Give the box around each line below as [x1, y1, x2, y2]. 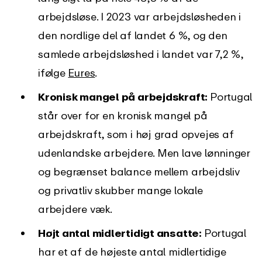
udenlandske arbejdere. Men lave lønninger [38, 146, 250, 159]
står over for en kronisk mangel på [38, 109, 208, 122]
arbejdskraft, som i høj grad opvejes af [38, 127, 234, 140]
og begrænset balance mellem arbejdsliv [38, 165, 240, 178]
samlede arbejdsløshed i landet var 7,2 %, [38, 47, 243, 60]
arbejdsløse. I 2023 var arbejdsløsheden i [38, 10, 241, 23]
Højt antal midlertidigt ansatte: [38, 226, 204, 239]
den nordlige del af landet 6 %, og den [38, 29, 227, 42]
